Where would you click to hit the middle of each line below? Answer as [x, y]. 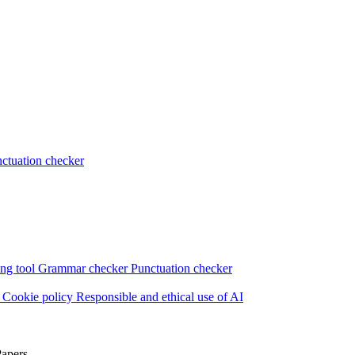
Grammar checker [84, 268]
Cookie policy [39, 297]
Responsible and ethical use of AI [160, 297]
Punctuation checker [181, 268]
